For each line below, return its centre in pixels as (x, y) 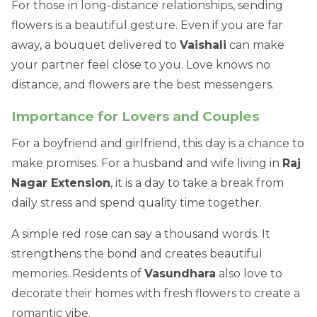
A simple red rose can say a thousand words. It (141, 234)
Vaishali (203, 45)
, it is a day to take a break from (197, 183)
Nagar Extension (61, 183)
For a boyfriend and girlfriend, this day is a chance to (158, 144)
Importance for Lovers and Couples (135, 117)
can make (255, 45)
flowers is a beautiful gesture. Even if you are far (147, 25)
